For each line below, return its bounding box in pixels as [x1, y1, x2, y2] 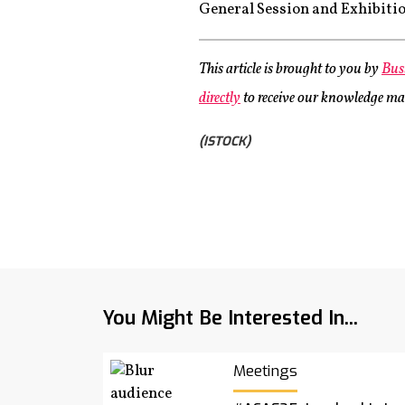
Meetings [232, 361, 297, 381]
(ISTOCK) [199, 133, 250, 150]
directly [199, 88, 240, 108]
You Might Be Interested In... [103, 305, 358, 331]
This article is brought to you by [199, 59, 381, 80]
